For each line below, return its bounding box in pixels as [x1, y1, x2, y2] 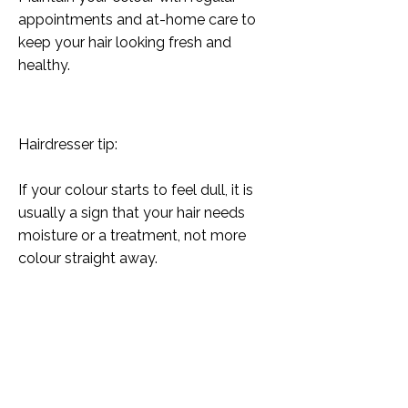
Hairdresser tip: [18, 136, 117, 153]
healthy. [18, 56, 70, 74]
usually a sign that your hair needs [18, 204, 245, 221]
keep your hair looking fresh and [18, 34, 231, 51]
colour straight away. [18, 250, 158, 267]
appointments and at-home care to [18, 11, 256, 28]
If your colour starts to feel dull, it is [18, 181, 253, 199]
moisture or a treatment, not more [18, 227, 246, 244]
